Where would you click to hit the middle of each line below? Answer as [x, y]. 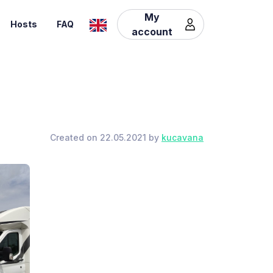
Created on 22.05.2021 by [106, 137]
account [152, 31]
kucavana [183, 137]
